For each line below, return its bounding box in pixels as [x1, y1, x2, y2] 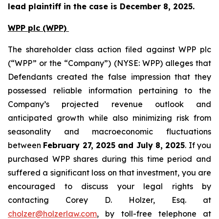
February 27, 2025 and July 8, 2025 [43, 140, 185, 150]
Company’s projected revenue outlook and [8, 99, 211, 109]
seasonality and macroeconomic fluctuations [8, 127, 211, 136]
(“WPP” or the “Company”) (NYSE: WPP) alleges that [8, 58, 211, 68]
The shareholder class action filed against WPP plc [8, 44, 211, 54]
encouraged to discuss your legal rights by [8, 181, 211, 191]
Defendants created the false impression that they [8, 72, 211, 82]
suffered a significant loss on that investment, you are [8, 168, 211, 177]
